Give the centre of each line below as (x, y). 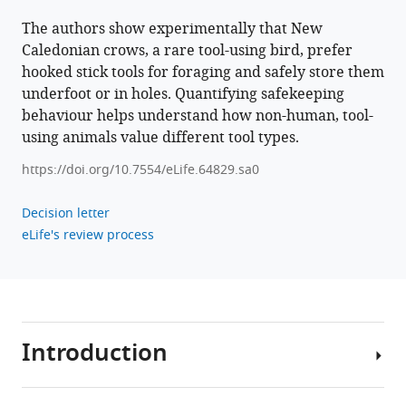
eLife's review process (88, 236)
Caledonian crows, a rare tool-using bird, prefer (187, 51)
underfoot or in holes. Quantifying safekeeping (183, 95)
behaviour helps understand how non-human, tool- (198, 116)
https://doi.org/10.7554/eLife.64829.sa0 (140, 170)
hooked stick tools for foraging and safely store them (203, 73)
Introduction (95, 355)
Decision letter (66, 214)
